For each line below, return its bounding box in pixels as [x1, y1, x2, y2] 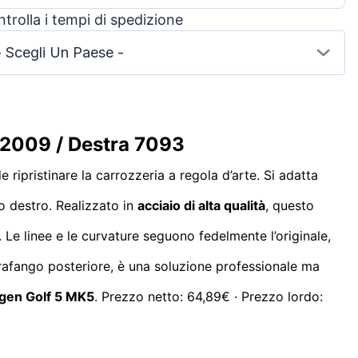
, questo [265, 197, 314, 213]
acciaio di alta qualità [137, 197, 265, 213]
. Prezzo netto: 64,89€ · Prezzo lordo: [94, 288, 323, 304]
